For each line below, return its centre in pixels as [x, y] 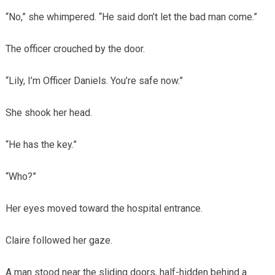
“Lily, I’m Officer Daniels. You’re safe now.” [94, 80]
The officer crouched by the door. [75, 48]
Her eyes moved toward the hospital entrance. [104, 208]
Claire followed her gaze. [59, 240]
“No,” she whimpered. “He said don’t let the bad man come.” [131, 17]
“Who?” [21, 176]
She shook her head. [48, 112]
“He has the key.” [41, 144]
